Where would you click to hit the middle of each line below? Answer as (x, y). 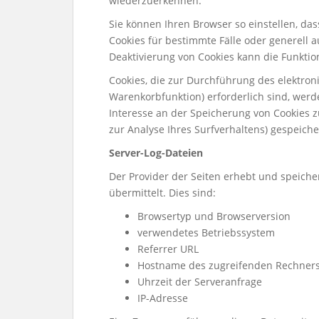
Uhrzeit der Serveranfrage (200, 282)
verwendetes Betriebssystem (206, 232)
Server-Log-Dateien (156, 153)
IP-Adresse (163, 298)
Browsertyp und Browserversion (214, 216)
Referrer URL (168, 249)
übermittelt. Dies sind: (162, 193)
